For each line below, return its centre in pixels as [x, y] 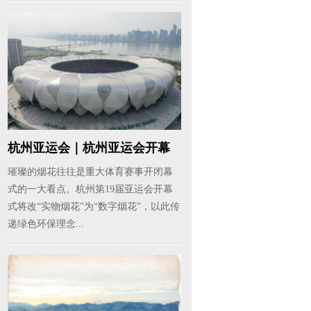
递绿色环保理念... [46, 224]
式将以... [32, 167]
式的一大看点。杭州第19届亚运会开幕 [90, 189]
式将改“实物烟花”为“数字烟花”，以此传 [94, 207]
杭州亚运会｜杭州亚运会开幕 [89, 148]
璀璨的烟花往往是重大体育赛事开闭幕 [90, 172]
